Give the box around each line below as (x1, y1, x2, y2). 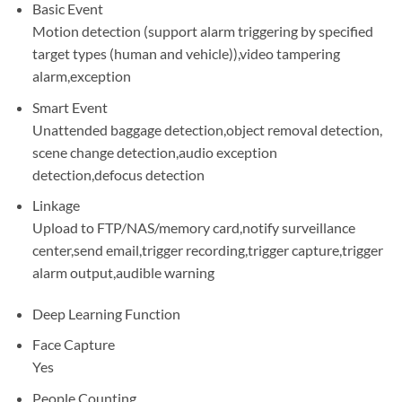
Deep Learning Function (31, 304, 180, 322)
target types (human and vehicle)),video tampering (31, 44, 340, 62)
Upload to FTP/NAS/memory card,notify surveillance (31, 219, 355, 237)
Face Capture (31, 336, 115, 354)
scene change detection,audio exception (31, 143, 277, 161)
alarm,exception (31, 66, 131, 84)
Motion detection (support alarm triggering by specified (31, 22, 373, 39)
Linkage (31, 197, 80, 214)
